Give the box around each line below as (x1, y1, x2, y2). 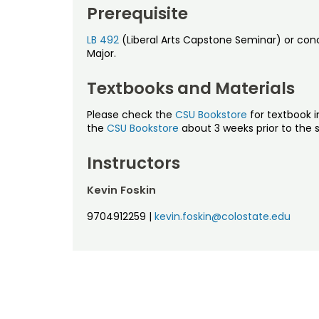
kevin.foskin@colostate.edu (155, 209, 291, 224)
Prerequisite (87, 1, 188, 25)
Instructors (87, 151, 180, 174)
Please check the (87, 107, 175, 122)
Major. (87, 46, 116, 61)
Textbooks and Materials (87, 76, 295, 100)
